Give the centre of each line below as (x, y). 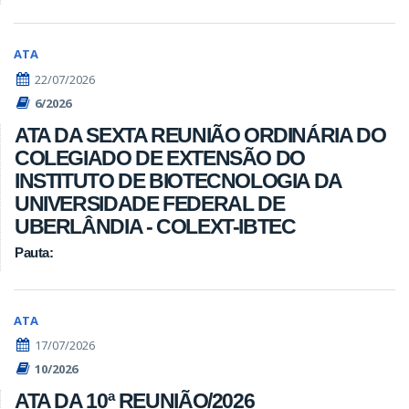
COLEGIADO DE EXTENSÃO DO (160, 158)
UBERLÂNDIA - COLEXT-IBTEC (155, 227)
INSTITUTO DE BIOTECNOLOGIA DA (178, 181)
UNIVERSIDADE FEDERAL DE (150, 204)
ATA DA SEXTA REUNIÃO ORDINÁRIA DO (200, 136)
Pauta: (34, 252)
